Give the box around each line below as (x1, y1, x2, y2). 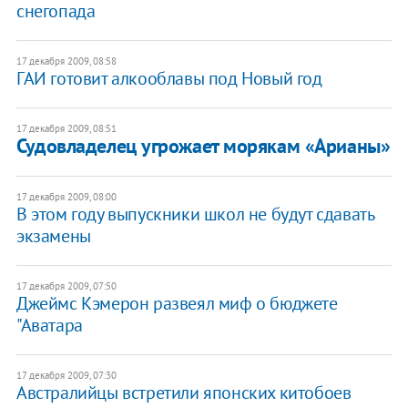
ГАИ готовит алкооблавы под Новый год (15, 66, 322, 91)
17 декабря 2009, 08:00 (15, 190, 117, 204)
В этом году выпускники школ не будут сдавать (15, 202, 374, 227)
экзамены (15, 224, 91, 249)
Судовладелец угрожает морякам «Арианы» (15, 133, 391, 159)
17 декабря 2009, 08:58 (15, 55, 117, 68)
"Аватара (15, 313, 83, 338)
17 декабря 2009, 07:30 (15, 369, 117, 382)
